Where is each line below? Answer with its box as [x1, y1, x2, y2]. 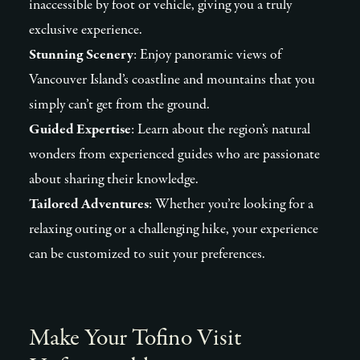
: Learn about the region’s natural [131, 120, 310, 140]
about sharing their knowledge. [29, 170, 198, 190]
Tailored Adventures [29, 194, 149, 215]
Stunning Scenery [29, 45, 133, 65]
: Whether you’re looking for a [149, 194, 313, 215]
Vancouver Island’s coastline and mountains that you [29, 70, 315, 90]
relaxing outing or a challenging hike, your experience [29, 219, 318, 239]
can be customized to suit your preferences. [29, 244, 265, 264]
